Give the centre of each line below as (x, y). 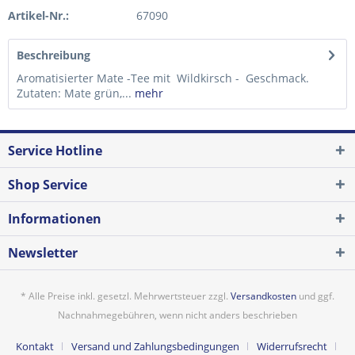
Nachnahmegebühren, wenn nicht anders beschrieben (177, 315)
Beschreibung (53, 55)
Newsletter (43, 253)
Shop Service (48, 185)
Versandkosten (263, 296)
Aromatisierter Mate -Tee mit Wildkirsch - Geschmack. (163, 78)
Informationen (55, 219)
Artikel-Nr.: (38, 15)
